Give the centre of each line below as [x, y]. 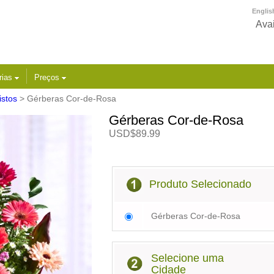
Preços [48, 77]
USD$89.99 [135, 134]
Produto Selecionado [199, 184]
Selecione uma [187, 258]
